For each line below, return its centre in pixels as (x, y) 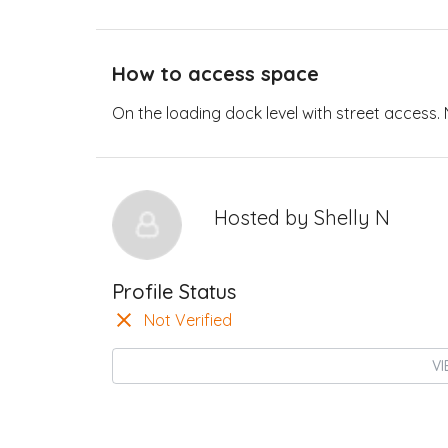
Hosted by (264, 217)
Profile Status (174, 291)
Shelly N (352, 217)
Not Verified (188, 320)
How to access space (215, 73)
